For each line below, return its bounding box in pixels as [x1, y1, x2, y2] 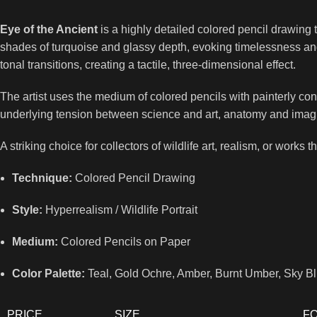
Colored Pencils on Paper [58, 236, 191, 248]
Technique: [12, 172, 73, 185]
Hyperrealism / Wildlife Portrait [42, 204, 198, 217]
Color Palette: [12, 267, 86, 280]
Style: [12, 204, 43, 217]
